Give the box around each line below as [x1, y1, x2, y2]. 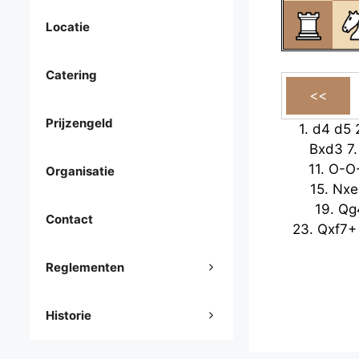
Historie [46, 308, 91, 324]
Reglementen [46, 260, 124, 276]
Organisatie [46, 163, 115, 179]
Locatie [46, 19, 90, 35]
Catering [46, 67, 97, 83]
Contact [46, 212, 93, 228]
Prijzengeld [46, 115, 113, 131]
